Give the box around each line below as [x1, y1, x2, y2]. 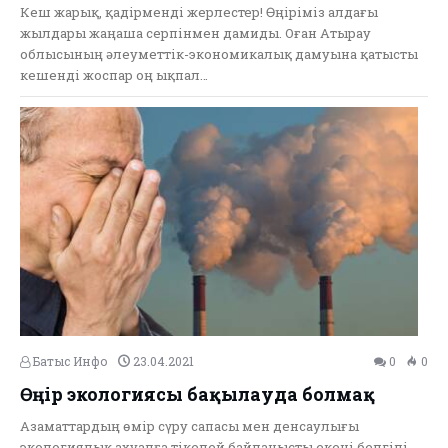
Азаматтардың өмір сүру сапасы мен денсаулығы [20, 416, 359, 435]
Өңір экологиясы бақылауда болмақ [20, 381, 375, 406]
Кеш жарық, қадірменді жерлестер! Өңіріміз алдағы [20, 3, 378, 22]
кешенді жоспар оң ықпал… [20, 66, 208, 85]
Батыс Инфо [30, 352, 108, 369]
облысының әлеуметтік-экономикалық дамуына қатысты [20, 45, 418, 64]
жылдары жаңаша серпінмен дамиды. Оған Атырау [20, 24, 371, 43]
